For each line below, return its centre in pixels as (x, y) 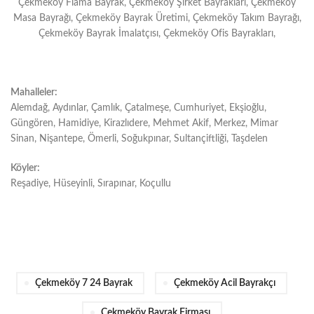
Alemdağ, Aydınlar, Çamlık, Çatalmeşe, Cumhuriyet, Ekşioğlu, (138, 108)
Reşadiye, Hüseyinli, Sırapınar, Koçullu (91, 183)
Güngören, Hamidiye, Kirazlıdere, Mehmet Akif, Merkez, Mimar (144, 123)
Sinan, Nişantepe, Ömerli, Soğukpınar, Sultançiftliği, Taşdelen (139, 138)
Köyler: (25, 168)
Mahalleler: (34, 92)
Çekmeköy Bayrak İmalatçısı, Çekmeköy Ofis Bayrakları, (157, 33)
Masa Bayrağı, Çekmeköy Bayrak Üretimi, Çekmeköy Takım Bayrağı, (157, 18)
